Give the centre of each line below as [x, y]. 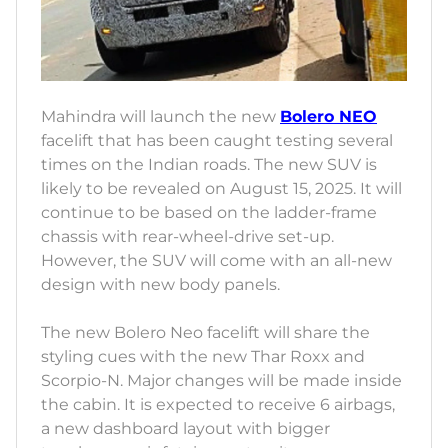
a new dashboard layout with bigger [185, 429]
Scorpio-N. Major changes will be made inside [221, 381]
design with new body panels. [162, 285]
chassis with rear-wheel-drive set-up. [187, 237]
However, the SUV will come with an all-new [216, 261]
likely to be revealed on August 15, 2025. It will [221, 189]
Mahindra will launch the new [160, 117]
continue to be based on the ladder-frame [209, 213]
